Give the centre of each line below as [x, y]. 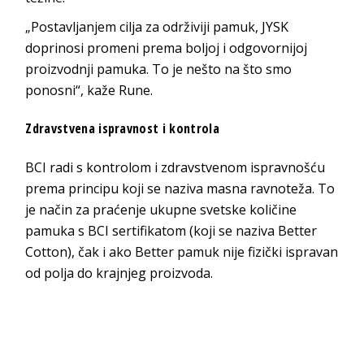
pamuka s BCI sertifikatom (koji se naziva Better [171, 231]
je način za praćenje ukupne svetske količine [161, 210]
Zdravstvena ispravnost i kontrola [122, 129]
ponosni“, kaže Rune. [89, 91]
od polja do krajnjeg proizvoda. [119, 273]
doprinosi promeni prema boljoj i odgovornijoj [167, 48]
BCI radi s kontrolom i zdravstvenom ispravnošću [175, 168]
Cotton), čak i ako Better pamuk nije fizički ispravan [182, 252]
